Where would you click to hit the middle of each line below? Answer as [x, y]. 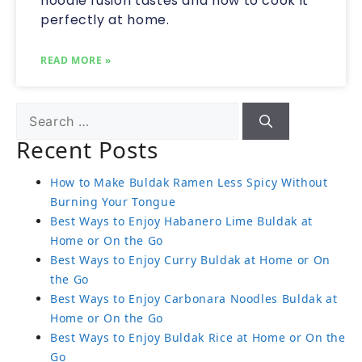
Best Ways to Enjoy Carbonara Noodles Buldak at [194, 299]
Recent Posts [87, 149]
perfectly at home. [105, 20]
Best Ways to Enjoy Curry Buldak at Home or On [190, 260]
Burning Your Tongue [113, 202]
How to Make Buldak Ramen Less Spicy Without [189, 182]
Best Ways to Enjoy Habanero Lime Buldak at [181, 221]
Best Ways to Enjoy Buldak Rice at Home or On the [198, 337]
